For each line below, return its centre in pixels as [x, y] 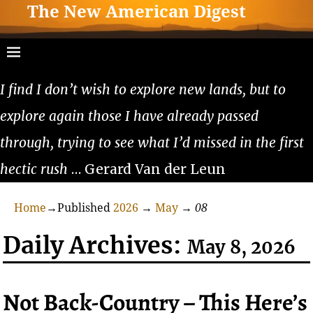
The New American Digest [137, 12]
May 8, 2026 [242, 248]
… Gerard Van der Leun [147, 169]
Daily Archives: [95, 246]
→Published [80, 208]
